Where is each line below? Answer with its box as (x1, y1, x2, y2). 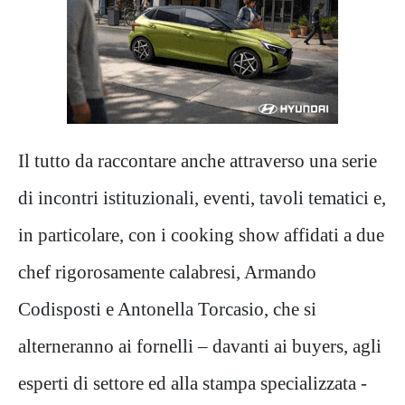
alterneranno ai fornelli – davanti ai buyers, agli (18, 335, 381, 356)
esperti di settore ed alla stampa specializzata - (18, 372, 367, 393)
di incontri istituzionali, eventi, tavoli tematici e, (18, 187, 386, 208)
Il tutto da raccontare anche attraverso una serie (18, 150, 377, 171)
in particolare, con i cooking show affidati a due (18, 224, 384, 245)
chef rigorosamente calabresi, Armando (18, 261, 316, 282)
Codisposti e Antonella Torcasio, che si (18, 298, 316, 319)
